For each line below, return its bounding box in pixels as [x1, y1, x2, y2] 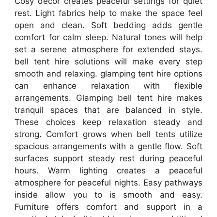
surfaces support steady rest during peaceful [15, 154, 202, 164]
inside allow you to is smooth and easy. [15, 190, 202, 200]
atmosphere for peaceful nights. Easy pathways [15, 178, 202, 188]
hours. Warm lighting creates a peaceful [15, 166, 202, 176]
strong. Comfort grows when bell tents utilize [15, 129, 202, 139]
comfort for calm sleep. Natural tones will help [15, 32, 202, 43]
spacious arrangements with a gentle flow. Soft [15, 141, 202, 152]
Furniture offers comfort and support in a [15, 202, 202, 212]
